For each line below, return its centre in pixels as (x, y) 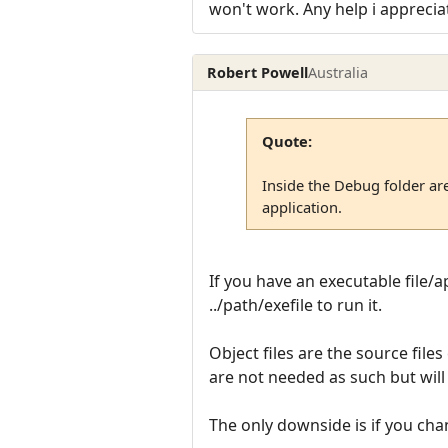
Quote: (286, 140)
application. (301, 206)
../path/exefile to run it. (295, 304)
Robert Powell (258, 72)
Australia (338, 72)
